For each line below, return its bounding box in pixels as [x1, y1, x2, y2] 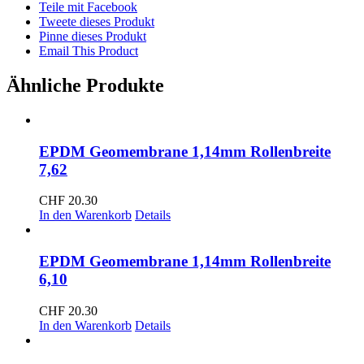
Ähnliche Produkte [6, 75, 164, 97]
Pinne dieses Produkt [39, 29, 146, 44]
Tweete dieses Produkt [39, 15, 154, 29]
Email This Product [39, 44, 138, 58]
